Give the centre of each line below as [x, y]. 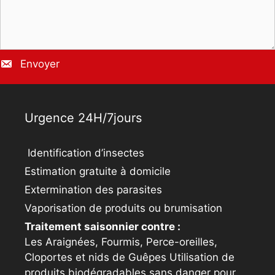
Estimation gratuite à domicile [98, 172]
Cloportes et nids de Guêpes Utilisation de [130, 258]
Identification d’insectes [84, 153]
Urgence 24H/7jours [83, 118]
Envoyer [40, 64]
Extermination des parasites [93, 190]
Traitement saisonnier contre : [103, 227]
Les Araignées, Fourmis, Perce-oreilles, [121, 242]
